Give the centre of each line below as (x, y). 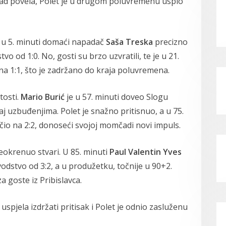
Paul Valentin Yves (146, 152)
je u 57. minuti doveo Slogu (116, 97)
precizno (170, 42)
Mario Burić (43, 97)
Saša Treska (129, 42)
